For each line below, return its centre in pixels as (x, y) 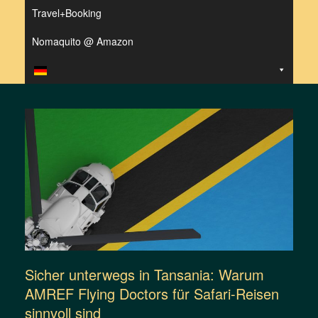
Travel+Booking (67, 13)
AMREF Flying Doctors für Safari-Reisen (152, 293)
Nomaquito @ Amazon (83, 42)
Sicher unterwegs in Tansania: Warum (144, 274)
